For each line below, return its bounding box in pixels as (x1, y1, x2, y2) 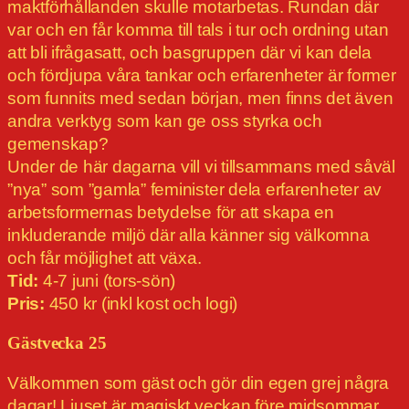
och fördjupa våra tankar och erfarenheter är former (7, 66, 396, 86)
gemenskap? (7, 134, 109, 154)
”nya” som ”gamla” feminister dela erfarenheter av (7, 180, 383, 200)
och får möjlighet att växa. (7, 248, 202, 268)
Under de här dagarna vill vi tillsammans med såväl (7, 157, 396, 177)
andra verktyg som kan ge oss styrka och (7, 111, 322, 131)
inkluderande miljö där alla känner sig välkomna (7, 225, 370, 246)
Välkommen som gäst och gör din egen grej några (7, 373, 389, 393)
